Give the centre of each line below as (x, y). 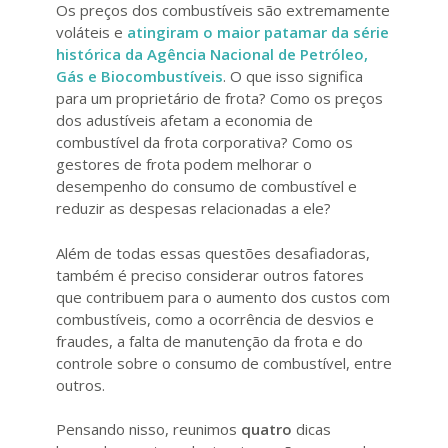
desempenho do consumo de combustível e (206, 186)
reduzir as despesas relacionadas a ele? (193, 208)
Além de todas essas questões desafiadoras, (213, 252)
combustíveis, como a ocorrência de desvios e (215, 318)
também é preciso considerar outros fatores (210, 274)
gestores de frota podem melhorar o (184, 164)
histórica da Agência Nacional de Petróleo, (212, 54)
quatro (264, 429)
